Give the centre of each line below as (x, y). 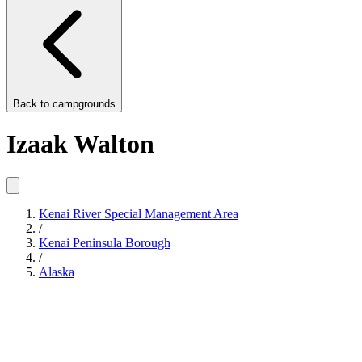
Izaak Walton (80, 144)
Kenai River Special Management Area (139, 213)
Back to (33, 104)
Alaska (57, 271)
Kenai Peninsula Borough (105, 242)
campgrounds (84, 104)
